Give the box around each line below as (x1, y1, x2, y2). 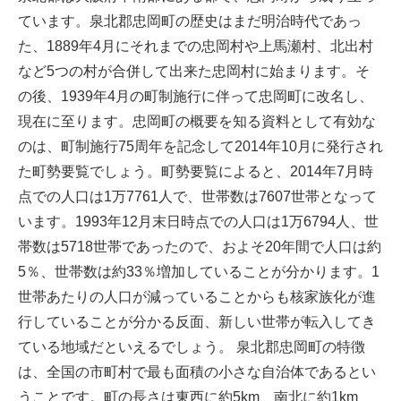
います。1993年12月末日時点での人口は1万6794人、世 (18, 214, 379, 230)
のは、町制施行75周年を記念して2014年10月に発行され (18, 139, 383, 155)
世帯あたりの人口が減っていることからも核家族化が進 (18, 289, 376, 305)
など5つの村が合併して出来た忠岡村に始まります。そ (18, 64, 370, 80)
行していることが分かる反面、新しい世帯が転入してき (18, 314, 376, 330)
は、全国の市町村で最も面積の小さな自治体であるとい (18, 364, 376, 380)
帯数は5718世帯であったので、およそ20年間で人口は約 (18, 239, 381, 255)
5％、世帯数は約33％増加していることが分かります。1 (18, 264, 380, 280)
